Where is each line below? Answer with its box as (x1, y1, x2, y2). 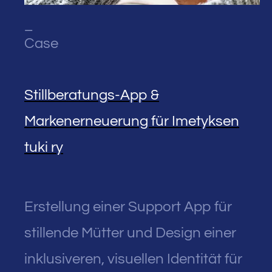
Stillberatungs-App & (24, 87, 159, 103)
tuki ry (24, 139, 63, 155)
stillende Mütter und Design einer (24, 225, 236, 240)
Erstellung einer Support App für (24, 199, 232, 214)
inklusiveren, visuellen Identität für (24, 251, 242, 267)
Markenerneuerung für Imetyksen (24, 113, 239, 129)
